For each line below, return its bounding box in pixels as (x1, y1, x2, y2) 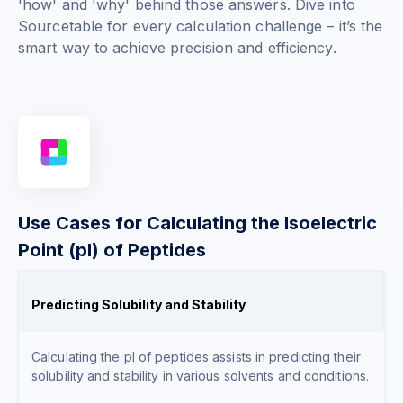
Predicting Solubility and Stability (31, 297, 246, 313)
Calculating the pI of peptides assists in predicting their (31, 349, 361, 365)
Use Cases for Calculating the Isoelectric (18, 212, 377, 235)
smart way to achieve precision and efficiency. (18, 39, 336, 58)
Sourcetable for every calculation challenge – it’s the (18, 17, 383, 36)
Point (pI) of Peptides (18, 239, 206, 262)
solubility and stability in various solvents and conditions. (31, 368, 370, 384)
